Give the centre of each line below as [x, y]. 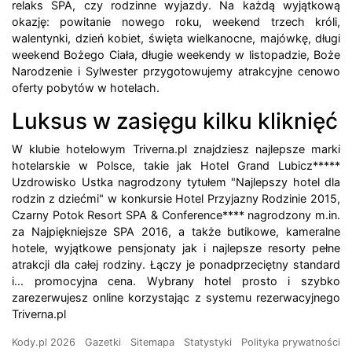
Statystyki [208, 343]
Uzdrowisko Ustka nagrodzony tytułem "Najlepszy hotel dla [176, 182]
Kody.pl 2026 [44, 343]
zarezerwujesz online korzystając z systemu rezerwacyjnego [176, 298]
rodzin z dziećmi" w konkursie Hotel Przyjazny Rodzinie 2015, [176, 199]
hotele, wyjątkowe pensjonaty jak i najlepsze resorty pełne [176, 248]
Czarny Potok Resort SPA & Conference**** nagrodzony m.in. [176, 215]
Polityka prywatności [291, 343]
